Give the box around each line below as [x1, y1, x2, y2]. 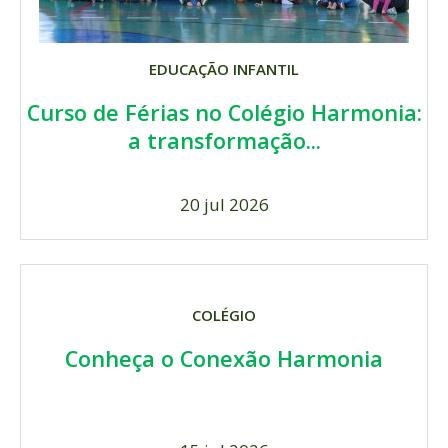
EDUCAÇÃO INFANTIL [149, 59, 299, 80]
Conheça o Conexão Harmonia [65, 344, 383, 374]
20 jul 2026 [179, 193, 269, 217]
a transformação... [127, 126, 321, 156]
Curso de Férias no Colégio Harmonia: [26, 98, 422, 128]
